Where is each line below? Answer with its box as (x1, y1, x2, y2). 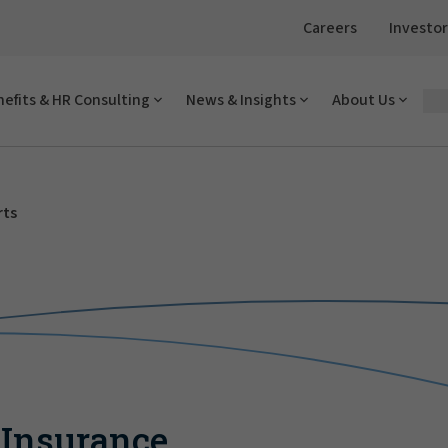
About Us (332, 89, 395, 111)
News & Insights (186, 89, 296, 111)
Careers (303, 17, 357, 39)
